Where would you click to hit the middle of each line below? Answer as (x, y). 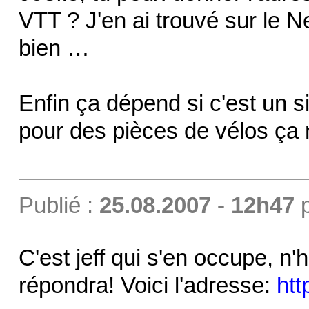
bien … (54, 48)
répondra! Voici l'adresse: (147, 285)
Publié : (59, 205)
